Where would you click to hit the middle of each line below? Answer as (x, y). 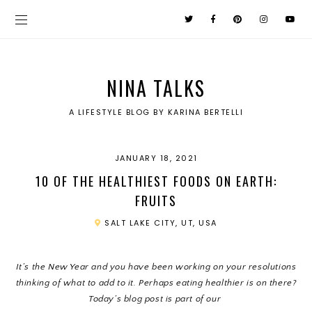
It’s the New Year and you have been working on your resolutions (156, 267)
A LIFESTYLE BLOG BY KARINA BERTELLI (156, 112)
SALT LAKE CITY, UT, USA (159, 223)
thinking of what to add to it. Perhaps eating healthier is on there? (156, 283)
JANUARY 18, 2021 (156, 158)
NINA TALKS (156, 88)
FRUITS (156, 201)
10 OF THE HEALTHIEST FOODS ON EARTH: (156, 181)
